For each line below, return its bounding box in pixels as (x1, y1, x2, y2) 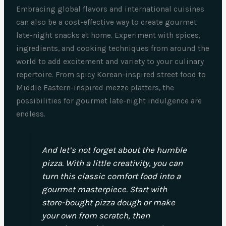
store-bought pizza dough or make (41, 197, 175, 208)
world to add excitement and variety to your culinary (16, 56, 204, 66)
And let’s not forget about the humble (41, 145, 187, 155)
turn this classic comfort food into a (41, 171, 181, 182)
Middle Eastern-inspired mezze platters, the (16, 83, 175, 92)
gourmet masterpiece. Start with (41, 184, 167, 195)
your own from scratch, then (41, 210, 150, 221)
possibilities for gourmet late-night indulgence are (16, 96, 202, 105)
